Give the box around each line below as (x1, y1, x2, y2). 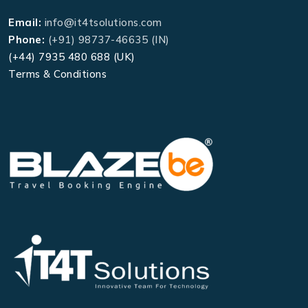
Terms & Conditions (8, 67, 107, 80)
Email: (8, 15, 41, 29)
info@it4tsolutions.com (44, 15, 162, 29)
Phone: (8, 32, 45, 46)
